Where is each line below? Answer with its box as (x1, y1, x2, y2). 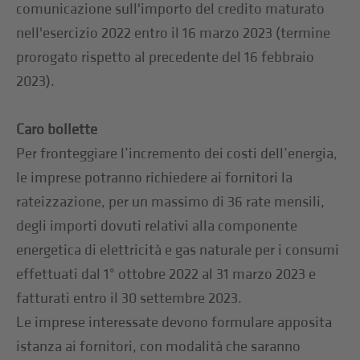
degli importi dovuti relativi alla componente (16, 216, 298, 235)
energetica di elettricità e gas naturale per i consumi (16, 240, 340, 260)
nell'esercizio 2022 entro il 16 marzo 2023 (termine (16, 23, 331, 43)
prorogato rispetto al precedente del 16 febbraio (16, 47, 315, 67)
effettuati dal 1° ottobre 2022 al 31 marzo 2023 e (16, 264, 317, 284)
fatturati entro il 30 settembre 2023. (16, 288, 243, 308)
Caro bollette (16, 120, 98, 139)
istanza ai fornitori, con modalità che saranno (16, 337, 301, 356)
